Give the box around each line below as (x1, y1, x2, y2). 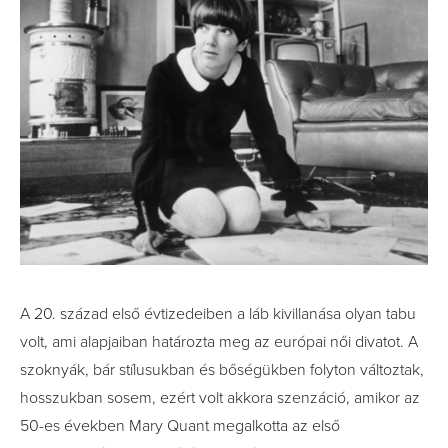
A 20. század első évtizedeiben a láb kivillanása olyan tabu (20, 304, 416, 324)
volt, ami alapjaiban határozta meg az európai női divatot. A (20, 332, 418, 352)
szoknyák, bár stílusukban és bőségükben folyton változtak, (20, 360, 424, 380)
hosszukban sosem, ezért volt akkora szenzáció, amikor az (20, 388, 420, 408)
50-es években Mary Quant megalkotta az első (20, 416, 340, 436)
